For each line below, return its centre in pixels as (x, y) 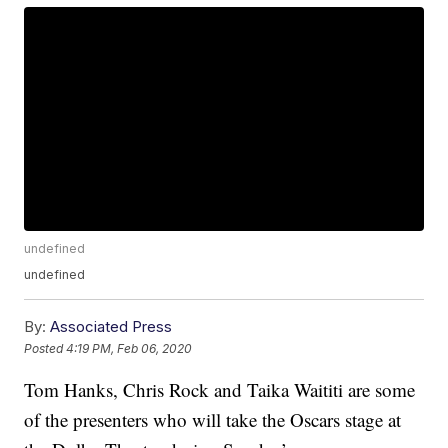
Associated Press (111, 327)
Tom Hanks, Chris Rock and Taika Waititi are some (220, 390)
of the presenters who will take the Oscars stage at (213, 420)
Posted (45, 348)
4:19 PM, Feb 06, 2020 (129, 348)
